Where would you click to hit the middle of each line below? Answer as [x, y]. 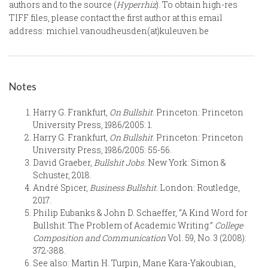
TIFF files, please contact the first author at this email [116, 18]
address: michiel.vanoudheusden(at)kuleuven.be [109, 31]
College [229, 225]
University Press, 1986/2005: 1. [93, 124]
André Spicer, [61, 187]
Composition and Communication [99, 237]
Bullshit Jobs [119, 162]
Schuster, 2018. [62, 175]
